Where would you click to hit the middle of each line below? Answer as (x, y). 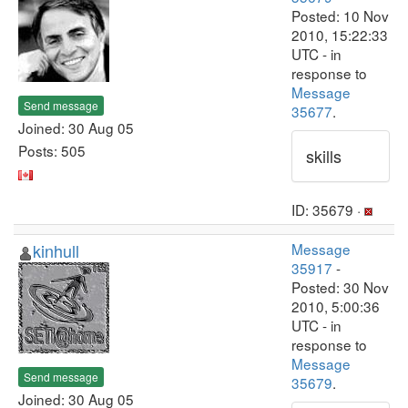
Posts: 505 (52, 150)
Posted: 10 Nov (340, 15)
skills (324, 156)
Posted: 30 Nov (340, 287)
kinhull (56, 250)
